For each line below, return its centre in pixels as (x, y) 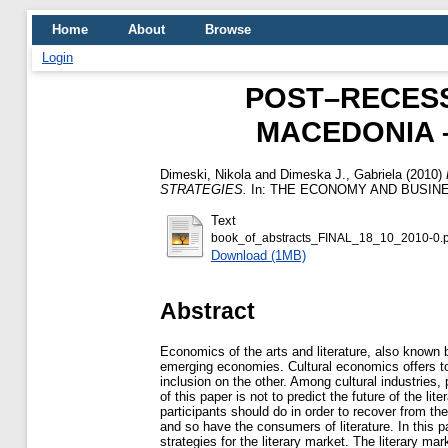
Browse (228, 29)
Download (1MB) (258, 255)
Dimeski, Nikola (205, 174)
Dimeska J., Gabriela (341, 174)
